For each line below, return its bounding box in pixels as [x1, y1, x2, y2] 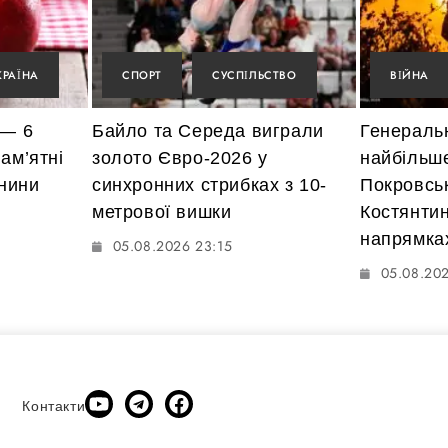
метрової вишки [92, 202, 232, 223]
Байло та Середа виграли [92, 121, 324, 142]
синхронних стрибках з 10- [92, 175, 328, 196]
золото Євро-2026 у [92, 148, 268, 169]
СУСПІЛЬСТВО [212, 67, 297, 84]
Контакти [22, 397, 86, 414]
